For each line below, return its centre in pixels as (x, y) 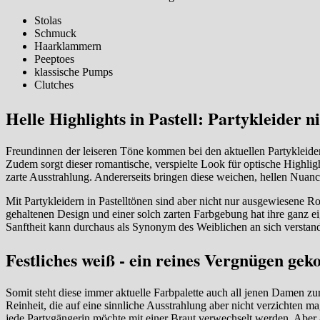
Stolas (48, 20)
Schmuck (55, 33)
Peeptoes (54, 59)
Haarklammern (68, 46)
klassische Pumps (74, 71)
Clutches (54, 84)
